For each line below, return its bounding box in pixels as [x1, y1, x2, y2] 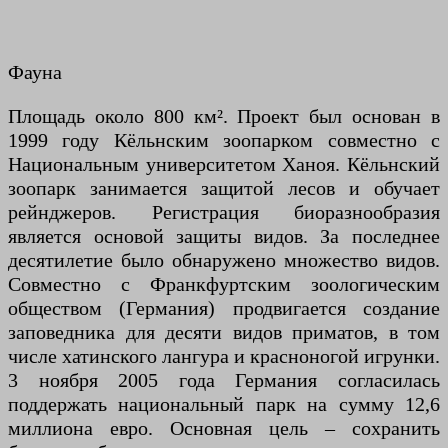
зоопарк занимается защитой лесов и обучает [8, 177, 440, 200]
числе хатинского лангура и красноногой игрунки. [8, 345, 440, 368]
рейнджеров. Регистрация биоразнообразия [8, 201, 440, 224]
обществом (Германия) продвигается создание [8, 297, 440, 320]
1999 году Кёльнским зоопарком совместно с [8, 129, 440, 152]
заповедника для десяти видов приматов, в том [8, 321, 440, 344]
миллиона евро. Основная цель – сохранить [8, 417, 440, 440]
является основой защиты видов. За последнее [8, 225, 440, 248]
